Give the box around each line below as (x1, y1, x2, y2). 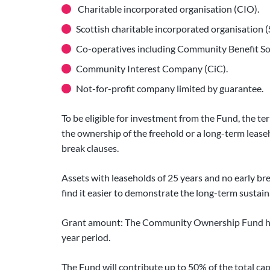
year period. (61, 231, 110, 243)
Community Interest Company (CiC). (76, 63, 228, 75)
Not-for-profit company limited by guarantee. (76, 83, 263, 95)
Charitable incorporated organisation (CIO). (76, 3, 259, 15)
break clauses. (61, 142, 119, 154)
